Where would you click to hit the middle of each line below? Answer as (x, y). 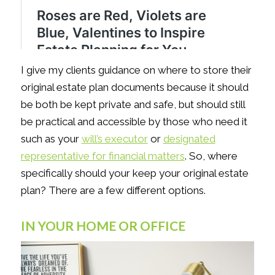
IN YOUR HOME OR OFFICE (103, 225)
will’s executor (114, 139)
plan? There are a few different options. (113, 191)
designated (189, 139)
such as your (51, 139)
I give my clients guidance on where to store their (136, 70)
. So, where (211, 156)
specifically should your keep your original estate (134, 173)
